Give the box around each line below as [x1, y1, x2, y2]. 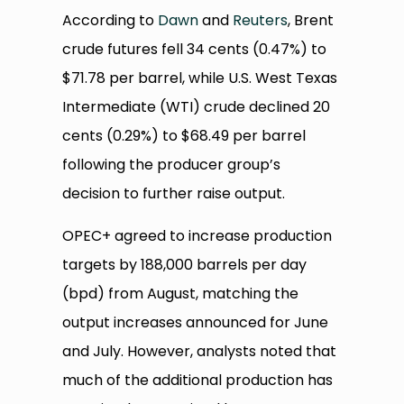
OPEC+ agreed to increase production [62, 225, 333, 247]
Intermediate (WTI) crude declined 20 [62, 96, 331, 118]
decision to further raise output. [62, 183, 286, 205]
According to [62, 10, 159, 32]
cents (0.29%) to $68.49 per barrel [62, 125, 307, 147]
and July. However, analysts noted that [62, 341, 337, 363]
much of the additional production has [62, 370, 334, 391]
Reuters [233, 10, 289, 32]
